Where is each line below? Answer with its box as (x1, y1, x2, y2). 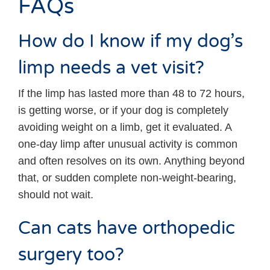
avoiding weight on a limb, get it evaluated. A (18, 121, 231, 134)
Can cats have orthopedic (18, 218, 235, 240)
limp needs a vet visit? (18, 57, 204, 80)
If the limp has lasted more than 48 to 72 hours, (18, 87, 245, 100)
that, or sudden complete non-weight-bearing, (18, 172, 236, 184)
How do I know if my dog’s (18, 31, 243, 53)
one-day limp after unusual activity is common (18, 138, 237, 151)
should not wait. (18, 189, 93, 201)
